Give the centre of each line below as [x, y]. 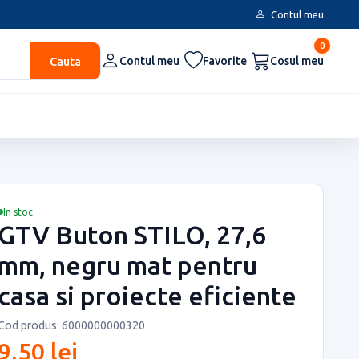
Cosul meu [297, 61]
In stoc [18, 212]
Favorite [225, 61]
